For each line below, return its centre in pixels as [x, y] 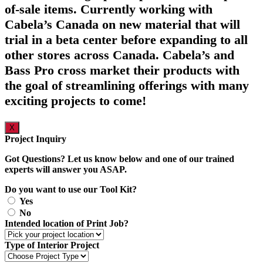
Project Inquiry [36, 139]
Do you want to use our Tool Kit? [71, 189]
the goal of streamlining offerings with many [127, 85]
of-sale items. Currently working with [109, 9]
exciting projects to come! [75, 100]
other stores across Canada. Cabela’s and [119, 55]
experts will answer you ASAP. [66, 169]
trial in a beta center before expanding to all [126, 39]
